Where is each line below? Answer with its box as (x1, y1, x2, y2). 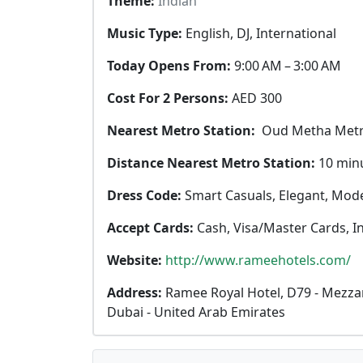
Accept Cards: (107, 219, 197, 237)
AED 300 (232, 89, 282, 107)
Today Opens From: (107, 57, 234, 75)
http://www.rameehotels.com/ (165, 251, 351, 269)
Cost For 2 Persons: (107, 89, 232, 107)
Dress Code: (107, 186, 185, 204)
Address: (107, 284, 165, 301)
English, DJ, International (186, 24, 336, 42)
